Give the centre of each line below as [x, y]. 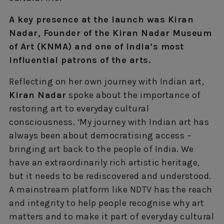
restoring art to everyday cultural [79, 108]
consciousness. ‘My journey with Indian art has [109, 122]
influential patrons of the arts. [80, 60]
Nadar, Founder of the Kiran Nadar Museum [110, 33]
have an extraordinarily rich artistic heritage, [104, 162]
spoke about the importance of [133, 95]
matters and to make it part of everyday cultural [111, 216]
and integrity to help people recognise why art [106, 203]
